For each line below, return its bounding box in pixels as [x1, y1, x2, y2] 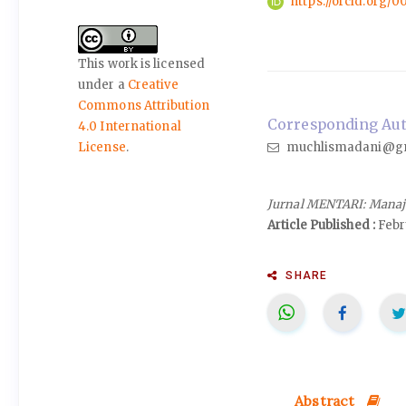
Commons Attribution [78, 97, 209, 113]
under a [78, 76, 128, 92]
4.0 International [78, 118, 181, 134]
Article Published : [267, 217, 375, 233]
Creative [127, 76, 179, 92]
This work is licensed [78, 55, 206, 72]
